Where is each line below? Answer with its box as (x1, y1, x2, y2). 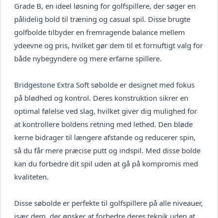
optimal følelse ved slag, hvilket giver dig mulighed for (14, 106, 197, 116)
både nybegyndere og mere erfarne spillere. (14, 54, 162, 64)
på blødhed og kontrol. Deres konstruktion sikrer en (14, 93, 188, 103)
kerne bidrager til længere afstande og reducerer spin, (14, 132, 196, 143)
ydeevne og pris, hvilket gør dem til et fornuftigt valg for (14, 40, 203, 51)
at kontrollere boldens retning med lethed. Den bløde (14, 119, 193, 129)
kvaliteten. (14, 172, 49, 182)
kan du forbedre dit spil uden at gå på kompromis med (14, 159, 198, 169)
